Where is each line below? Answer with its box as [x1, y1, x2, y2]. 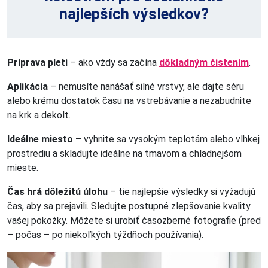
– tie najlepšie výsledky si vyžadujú [108, 185, 255, 197]
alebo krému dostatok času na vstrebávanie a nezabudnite [7, 95, 251, 106]
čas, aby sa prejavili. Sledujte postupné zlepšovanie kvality [7, 200, 251, 212]
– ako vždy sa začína [68, 56, 159, 68]
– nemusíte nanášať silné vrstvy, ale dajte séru [48, 80, 244, 92]
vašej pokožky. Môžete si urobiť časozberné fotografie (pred [7, 214, 261, 226]
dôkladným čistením [159, 56, 249, 68]
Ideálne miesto [7, 133, 73, 145]
